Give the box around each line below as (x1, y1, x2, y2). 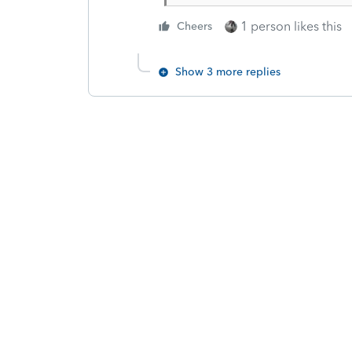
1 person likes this (240, 18, 342, 34)
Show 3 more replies (175, 64, 280, 79)
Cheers (177, 19, 212, 33)
